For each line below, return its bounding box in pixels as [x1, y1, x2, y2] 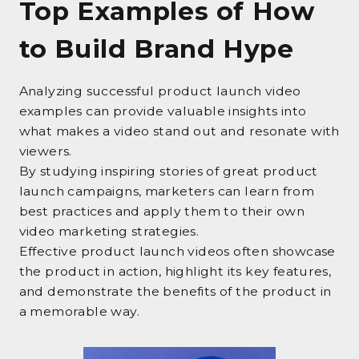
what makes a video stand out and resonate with [18, 123, 340, 139]
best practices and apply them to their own [18, 204, 305, 220]
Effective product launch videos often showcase [18, 244, 336, 260]
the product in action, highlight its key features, [18, 264, 332, 280]
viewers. [18, 143, 72, 159]
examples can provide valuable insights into [18, 103, 307, 119]
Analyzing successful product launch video [18, 83, 301, 99]
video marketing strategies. [18, 224, 200, 240]
